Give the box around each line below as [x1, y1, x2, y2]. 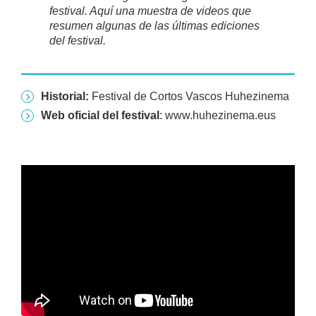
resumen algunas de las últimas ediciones [49, 20, 260, 32]
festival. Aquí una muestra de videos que [49, 5, 251, 17]
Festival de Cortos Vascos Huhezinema [92, 90, 289, 102]
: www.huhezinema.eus [159, 109, 276, 121]
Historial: [41, 90, 92, 102]
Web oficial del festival [41, 109, 159, 121]
